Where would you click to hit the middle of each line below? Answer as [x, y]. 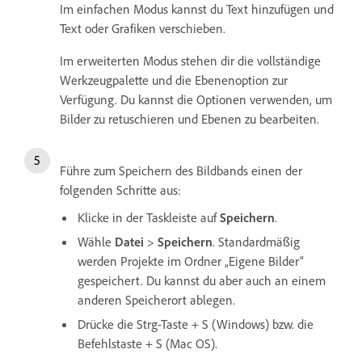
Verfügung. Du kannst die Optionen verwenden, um [196, 99]
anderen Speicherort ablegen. [156, 299]
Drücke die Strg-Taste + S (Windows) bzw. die [196, 324]
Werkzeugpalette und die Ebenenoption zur [174, 80]
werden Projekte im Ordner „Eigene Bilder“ [191, 261]
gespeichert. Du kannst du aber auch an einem [202, 280]
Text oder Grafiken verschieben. [143, 28]
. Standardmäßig [256, 241]
